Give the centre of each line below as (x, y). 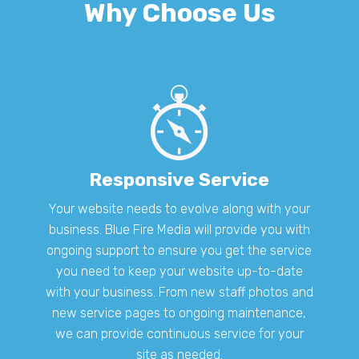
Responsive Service (179, 179)
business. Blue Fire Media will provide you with (179, 229)
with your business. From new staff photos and (179, 292)
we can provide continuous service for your (179, 333)
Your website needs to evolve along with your (179, 208)
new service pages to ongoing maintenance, (179, 313)
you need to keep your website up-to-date (179, 271)
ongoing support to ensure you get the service (179, 250)
